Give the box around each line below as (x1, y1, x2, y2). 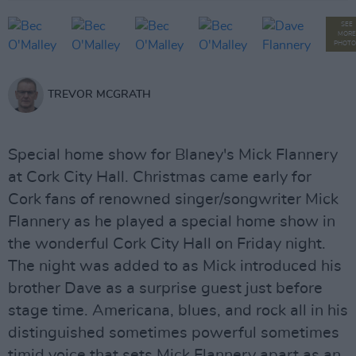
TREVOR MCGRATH (48, 89, 151, 100)
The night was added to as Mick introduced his (8, 258, 342, 274)
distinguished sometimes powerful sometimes (8, 325, 339, 341)
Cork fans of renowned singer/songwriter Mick (8, 192, 339, 207)
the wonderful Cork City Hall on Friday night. (8, 236, 326, 252)
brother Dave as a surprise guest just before (8, 281, 323, 296)
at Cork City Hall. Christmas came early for (8, 169, 311, 185)
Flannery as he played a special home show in (8, 214, 335, 230)
